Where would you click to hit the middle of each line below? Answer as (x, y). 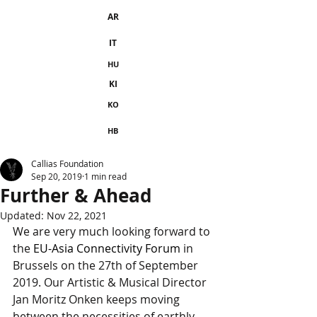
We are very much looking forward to (113, 231)
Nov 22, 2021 (77, 215)
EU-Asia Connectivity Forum (107, 248)
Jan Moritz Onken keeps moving (98, 299)
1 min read (105, 176)
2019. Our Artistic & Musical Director (111, 282)
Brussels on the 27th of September (107, 265)
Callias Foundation (67, 163)
